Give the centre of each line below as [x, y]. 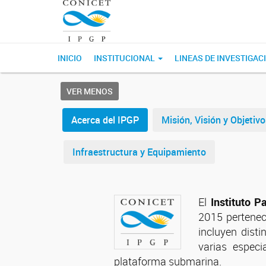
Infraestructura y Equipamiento [139, 152]
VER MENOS [90, 91]
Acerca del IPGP [105, 120]
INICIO [70, 58]
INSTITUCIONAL [125, 58]
